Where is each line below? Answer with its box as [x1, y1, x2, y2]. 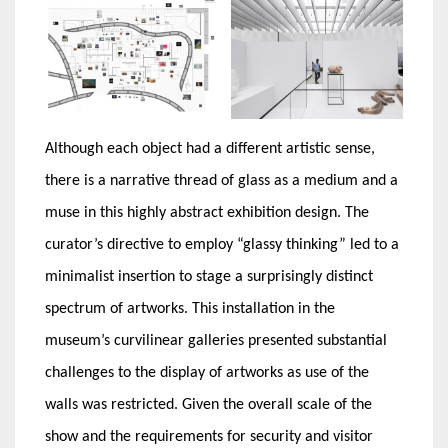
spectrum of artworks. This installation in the [45, 300, 335, 317]
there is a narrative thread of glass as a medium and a [45, 172, 398, 189]
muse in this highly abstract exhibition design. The [45, 204, 369, 221]
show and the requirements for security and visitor [45, 428, 373, 445]
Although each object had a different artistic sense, [45, 140, 375, 157]
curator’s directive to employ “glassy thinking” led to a [45, 236, 399, 253]
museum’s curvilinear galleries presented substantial [45, 332, 387, 349]
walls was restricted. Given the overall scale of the [45, 396, 372, 413]
